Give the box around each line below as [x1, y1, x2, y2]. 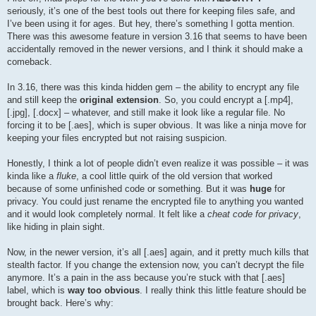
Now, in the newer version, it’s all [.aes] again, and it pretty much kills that [7, 247, 309, 258]
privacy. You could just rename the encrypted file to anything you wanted [7, 196, 303, 207]
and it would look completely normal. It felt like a [7, 209, 207, 220]
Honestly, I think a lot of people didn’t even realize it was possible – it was [7, 158, 309, 169]
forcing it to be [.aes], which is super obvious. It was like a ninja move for [7, 120, 306, 131]
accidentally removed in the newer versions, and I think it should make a [7, 44, 303, 55]
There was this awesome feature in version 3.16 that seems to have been [7, 31, 307, 42]
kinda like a [7, 171, 56, 182]
